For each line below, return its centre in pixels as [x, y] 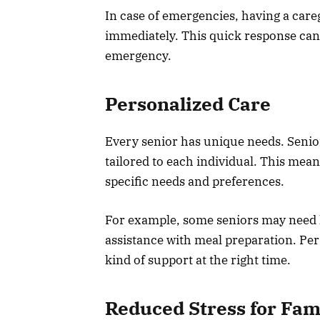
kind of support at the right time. [198, 260]
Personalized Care [188, 104]
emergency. [138, 56]
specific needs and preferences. [195, 181]
